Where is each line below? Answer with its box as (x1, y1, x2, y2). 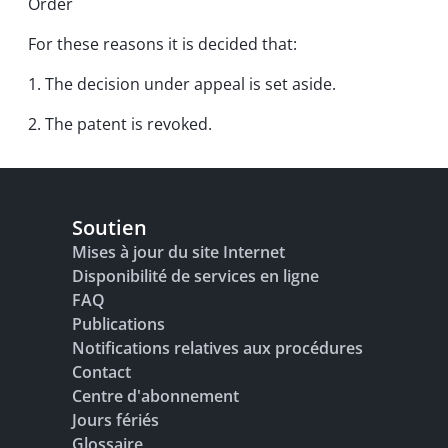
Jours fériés (72, 409, 159, 431)
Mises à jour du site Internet (72, 241, 285, 263)
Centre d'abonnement (72, 385, 239, 407)
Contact (72, 361, 131, 383)
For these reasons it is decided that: (28, 33, 297, 55)
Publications (72, 313, 165, 335)
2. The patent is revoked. (28, 113, 212, 135)
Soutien (72, 214, 147, 241)
